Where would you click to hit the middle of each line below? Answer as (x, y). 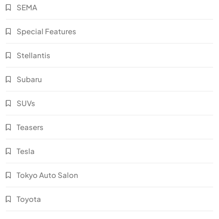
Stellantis (33, 55)
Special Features (46, 31)
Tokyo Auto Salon (47, 175)
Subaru (29, 79)
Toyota (29, 198)
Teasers (30, 127)
